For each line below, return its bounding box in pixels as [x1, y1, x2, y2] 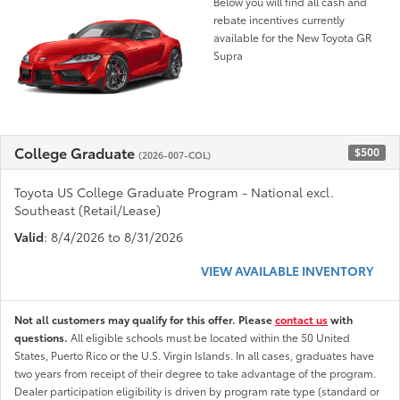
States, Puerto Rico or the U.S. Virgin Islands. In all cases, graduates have [14, 346, 374, 362]
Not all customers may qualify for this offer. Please [14, 311, 275, 327]
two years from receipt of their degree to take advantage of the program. [14, 364, 376, 380]
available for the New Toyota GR [213, 29, 372, 46]
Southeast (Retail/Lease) [14, 200, 161, 219]
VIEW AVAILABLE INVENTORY [201, 261, 373, 279]
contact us [275, 311, 328, 327]
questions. [14, 329, 71, 345]
